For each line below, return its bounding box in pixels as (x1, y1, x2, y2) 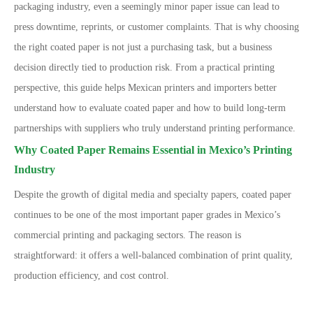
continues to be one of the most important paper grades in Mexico (14, 210, 274, 220)
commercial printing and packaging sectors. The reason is (14, 230, 241, 240)
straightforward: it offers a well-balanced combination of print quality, (14, 250, 293, 261)
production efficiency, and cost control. (14, 270, 169, 281)
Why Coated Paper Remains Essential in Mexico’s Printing (14, 144, 292, 156)
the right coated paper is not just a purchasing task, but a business (14, 42, 272, 52)
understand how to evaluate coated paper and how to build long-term (14, 103, 286, 113)
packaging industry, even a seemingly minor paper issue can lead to (14, 1, 279, 12)
